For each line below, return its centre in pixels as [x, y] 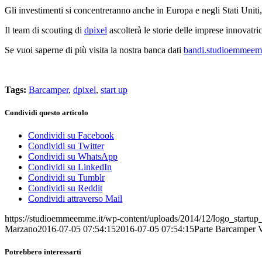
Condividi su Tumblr [66, 178]
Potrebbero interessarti [43, 252]
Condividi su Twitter [66, 146]
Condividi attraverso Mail [75, 199]
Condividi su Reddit [65, 188]
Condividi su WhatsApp [73, 157]
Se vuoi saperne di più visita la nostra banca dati [94, 50]
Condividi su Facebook [71, 136]
